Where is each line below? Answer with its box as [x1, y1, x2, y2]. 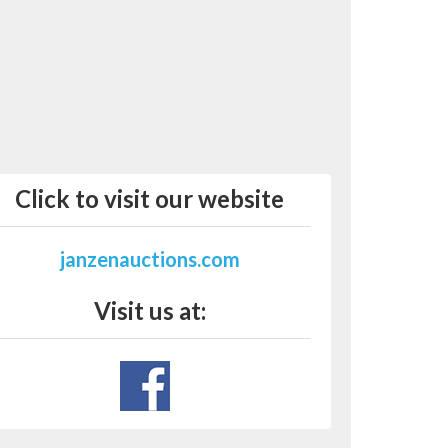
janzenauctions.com [59, 247, 240, 272]
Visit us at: [93, 296, 206, 326]
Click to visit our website [15, 184, 285, 214]
